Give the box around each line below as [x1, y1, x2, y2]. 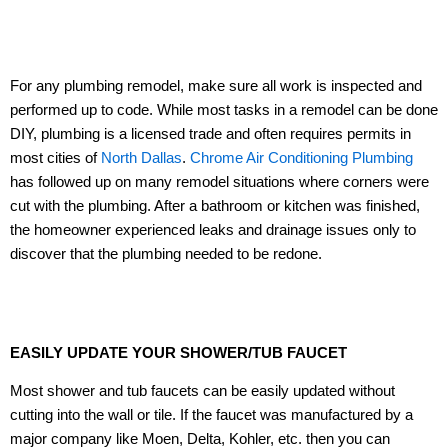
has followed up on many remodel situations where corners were [10, 173, 429, 190]
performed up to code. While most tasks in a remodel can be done [10, 101, 438, 118]
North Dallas [101, 149, 182, 166]
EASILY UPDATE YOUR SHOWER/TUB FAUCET [10, 345, 347, 362]
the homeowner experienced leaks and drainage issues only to [10, 221, 416, 238]
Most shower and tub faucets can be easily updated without [10, 383, 395, 400]
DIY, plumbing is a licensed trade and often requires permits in [10, 125, 411, 142]
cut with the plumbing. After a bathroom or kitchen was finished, [10, 197, 420, 214]
